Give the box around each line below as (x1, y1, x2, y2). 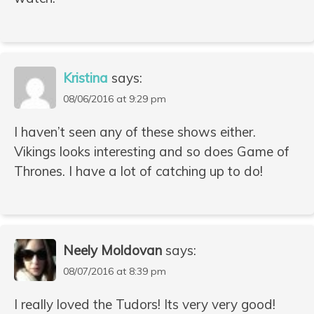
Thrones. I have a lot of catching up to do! (14, 162, 263, 179)
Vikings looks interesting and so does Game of (14, 142, 289, 160)
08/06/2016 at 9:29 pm (63, 92, 166, 105)
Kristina (63, 69, 108, 86)
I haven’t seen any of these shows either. (14, 123, 256, 140)
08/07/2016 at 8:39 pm (63, 265, 166, 278)
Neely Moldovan (63, 242, 162, 259)
